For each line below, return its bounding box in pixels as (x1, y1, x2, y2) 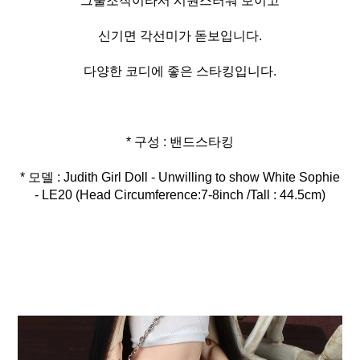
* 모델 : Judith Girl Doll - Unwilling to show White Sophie (20, 170, 340, 185)
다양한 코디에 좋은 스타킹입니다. (84, 64, 276, 79)
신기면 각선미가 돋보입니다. (98, 29, 262, 43)
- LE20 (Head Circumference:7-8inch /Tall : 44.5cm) (35, 188, 325, 202)
